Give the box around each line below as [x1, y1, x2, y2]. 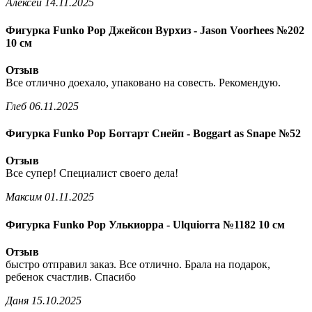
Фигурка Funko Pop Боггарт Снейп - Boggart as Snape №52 [6, 127, 301, 140]
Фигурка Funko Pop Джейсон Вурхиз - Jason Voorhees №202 [6, 24, 304, 36]
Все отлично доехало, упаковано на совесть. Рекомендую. [6, 76, 281, 88]
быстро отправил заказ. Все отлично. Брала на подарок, [6, 258, 270, 270]
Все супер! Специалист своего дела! [6, 167, 178, 180]
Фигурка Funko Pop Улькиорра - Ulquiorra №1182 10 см [6, 218, 285, 231]
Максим [6, 191, 45, 203]
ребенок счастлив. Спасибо [6, 270, 136, 283]
